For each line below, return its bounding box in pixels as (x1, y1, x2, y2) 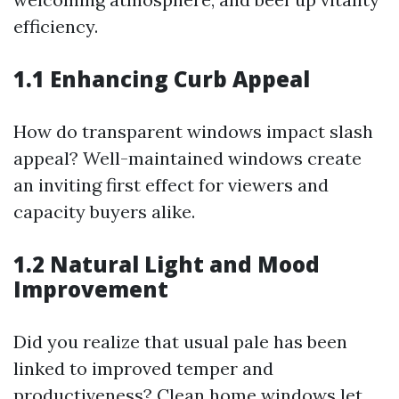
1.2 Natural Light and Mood (13, 249, 320, 279)
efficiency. (13, 15, 98, 37)
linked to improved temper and (13, 357, 273, 379)
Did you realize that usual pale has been (13, 330, 347, 353)
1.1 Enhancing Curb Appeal (13, 64, 310, 94)
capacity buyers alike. (13, 200, 195, 223)
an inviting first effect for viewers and (13, 174, 329, 196)
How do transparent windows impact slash (13, 120, 373, 142)
